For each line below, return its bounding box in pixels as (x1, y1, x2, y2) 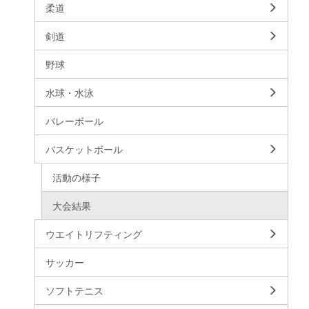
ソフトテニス (46, 283, 103, 297)
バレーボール (46, 113, 103, 128)
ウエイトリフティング (46, 226, 142, 241)
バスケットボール (46, 141, 123, 156)
